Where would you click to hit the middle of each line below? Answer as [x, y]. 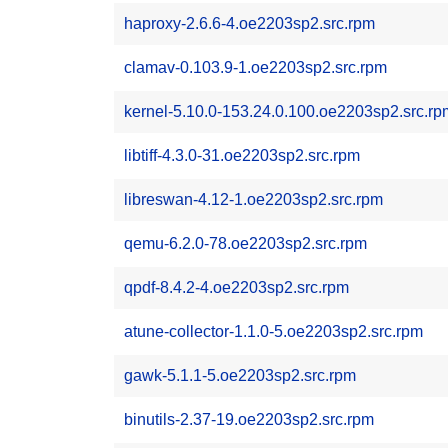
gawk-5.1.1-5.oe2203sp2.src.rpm [240, 375]
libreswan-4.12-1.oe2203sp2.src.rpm [253, 199]
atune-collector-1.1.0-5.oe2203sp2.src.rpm [273, 331]
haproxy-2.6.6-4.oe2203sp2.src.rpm [249, 23]
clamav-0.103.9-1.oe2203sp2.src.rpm [255, 67]
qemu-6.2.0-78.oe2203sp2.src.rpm [245, 243]
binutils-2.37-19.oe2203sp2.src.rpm [249, 419]
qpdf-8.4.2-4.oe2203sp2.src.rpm [236, 287]
